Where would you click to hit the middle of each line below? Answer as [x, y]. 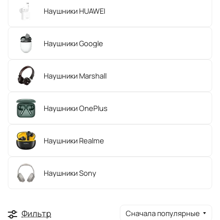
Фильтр [36, 213]
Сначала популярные [163, 213]
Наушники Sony [70, 173]
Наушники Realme [74, 140]
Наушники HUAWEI [74, 11]
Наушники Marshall [75, 76]
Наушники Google [73, 43]
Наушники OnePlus [76, 108]
